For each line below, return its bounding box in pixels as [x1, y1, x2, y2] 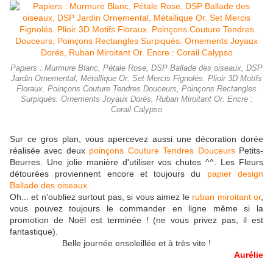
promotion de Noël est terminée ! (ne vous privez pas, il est [10, 215, 263, 225]
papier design [207, 169, 264, 179]
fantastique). [10, 227, 58, 237]
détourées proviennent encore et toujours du [10, 169, 207, 179]
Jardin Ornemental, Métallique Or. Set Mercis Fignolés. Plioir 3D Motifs [11, 74, 262, 83]
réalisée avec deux [10, 146, 90, 156]
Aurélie [234, 250, 263, 260]
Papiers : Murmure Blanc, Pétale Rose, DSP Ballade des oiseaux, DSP [10, 64, 263, 73]
